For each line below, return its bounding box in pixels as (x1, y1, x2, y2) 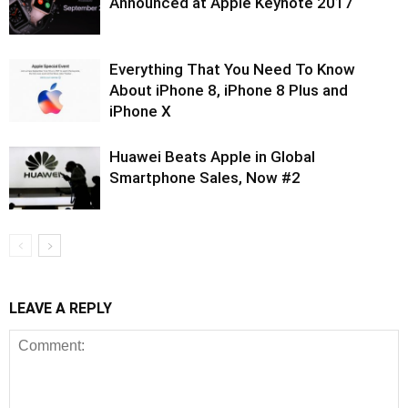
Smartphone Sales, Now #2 (109, 168, 301, 187)
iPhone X (109, 102, 171, 120)
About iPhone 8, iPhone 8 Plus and (109, 81, 348, 99)
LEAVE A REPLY (9, 300, 112, 317)
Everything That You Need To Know (109, 60, 355, 78)
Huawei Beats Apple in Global (109, 148, 315, 166)
